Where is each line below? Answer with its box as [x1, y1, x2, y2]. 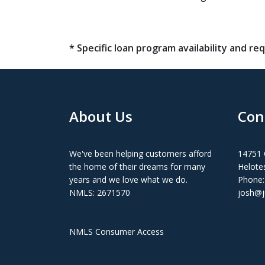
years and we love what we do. [69, 173, 188, 185]
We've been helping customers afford [69, 147, 212, 159]
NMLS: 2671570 [69, 186, 130, 198]
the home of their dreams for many [69, 160, 205, 172]
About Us [69, 106, 132, 126]
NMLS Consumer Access [69, 225, 164, 237]
